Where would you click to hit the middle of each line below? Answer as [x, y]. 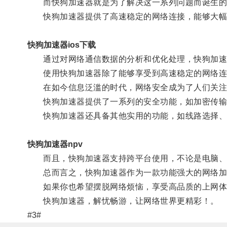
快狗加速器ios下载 [61, 45]
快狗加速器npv [55, 144]
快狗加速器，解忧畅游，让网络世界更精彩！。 [123, 201]
